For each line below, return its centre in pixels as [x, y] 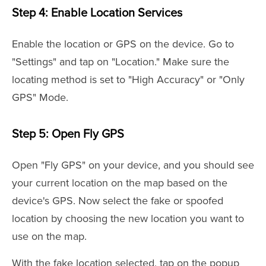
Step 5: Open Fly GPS [68, 134]
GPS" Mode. [40, 97]
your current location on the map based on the [120, 183]
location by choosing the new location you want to [128, 218]
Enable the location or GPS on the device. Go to [123, 44]
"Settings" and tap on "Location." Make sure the [121, 62]
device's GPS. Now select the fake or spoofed [118, 201]
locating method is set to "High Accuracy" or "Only [128, 80]
